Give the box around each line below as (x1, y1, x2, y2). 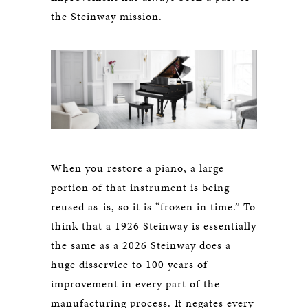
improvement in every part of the (51, 275, 220, 291)
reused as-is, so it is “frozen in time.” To (51, 198, 256, 214)
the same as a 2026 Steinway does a (51, 236, 231, 253)
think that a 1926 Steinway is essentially (51, 217, 256, 234)
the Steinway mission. (51, 8, 162, 24)
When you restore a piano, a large (51, 159, 224, 176)
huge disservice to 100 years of (51, 256, 208, 272)
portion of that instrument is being (51, 179, 230, 195)
